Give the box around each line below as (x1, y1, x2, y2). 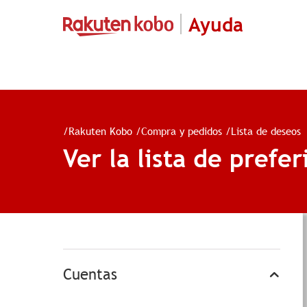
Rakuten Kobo (69, 123, 132, 138)
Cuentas (63, 265, 117, 284)
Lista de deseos (231, 123, 301, 138)
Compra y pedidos (141, 123, 222, 138)
